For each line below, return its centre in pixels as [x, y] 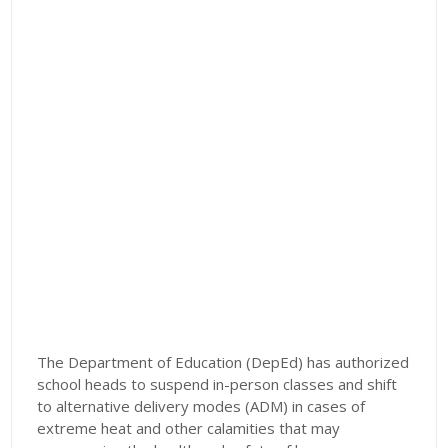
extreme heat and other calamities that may [189, 428]
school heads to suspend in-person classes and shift [217, 384]
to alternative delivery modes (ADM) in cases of [201, 406]
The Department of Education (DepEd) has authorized [223, 362]
